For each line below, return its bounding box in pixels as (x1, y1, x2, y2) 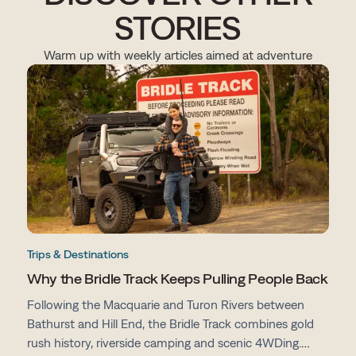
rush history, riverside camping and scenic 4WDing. (27, 335, 301, 350)
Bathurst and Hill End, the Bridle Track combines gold (27, 316, 314, 331)
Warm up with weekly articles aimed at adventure (44, 47, 312, 62)
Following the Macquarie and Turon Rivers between (27, 297, 304, 312)
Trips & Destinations (27, 248, 129, 261)
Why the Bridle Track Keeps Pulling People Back (27, 270, 328, 288)
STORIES (114, 9, 242, 46)
